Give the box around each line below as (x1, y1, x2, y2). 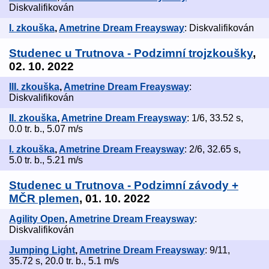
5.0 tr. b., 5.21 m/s (9, 155, 83, 166)
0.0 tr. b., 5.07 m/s (9, 124, 83, 134)
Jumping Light (9, 245, 75, 256)
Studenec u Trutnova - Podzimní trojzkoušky (9, 47, 253, 60)
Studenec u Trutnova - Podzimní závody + (9, 179, 238, 192)
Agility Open (9, 214, 65, 225)
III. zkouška (9, 82, 59, 92)
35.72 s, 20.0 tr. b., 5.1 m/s (9, 256, 119, 267)
